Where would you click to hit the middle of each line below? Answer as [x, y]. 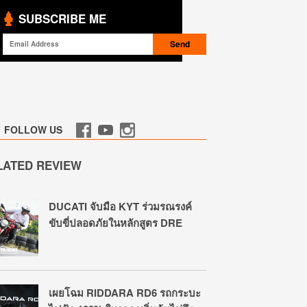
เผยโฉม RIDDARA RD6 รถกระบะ [125, 293]
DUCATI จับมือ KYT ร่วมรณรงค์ [120, 206]
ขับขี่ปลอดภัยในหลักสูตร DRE [115, 223]
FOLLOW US [33, 130]
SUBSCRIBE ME [62, 19]
